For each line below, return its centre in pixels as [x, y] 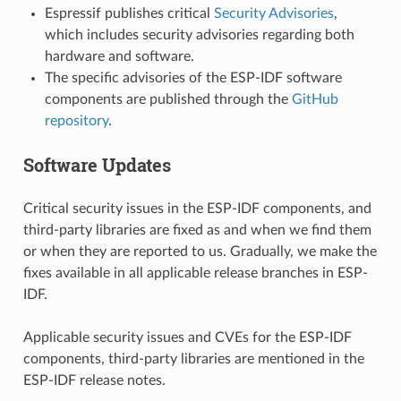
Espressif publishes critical [129, 13]
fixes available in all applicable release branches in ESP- [195, 273]
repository [76, 120]
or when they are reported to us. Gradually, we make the [200, 251]
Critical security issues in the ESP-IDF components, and [197, 208]
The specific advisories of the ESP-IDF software [193, 77]
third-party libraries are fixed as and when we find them [197, 230]
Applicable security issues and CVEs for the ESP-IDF [187, 337]
